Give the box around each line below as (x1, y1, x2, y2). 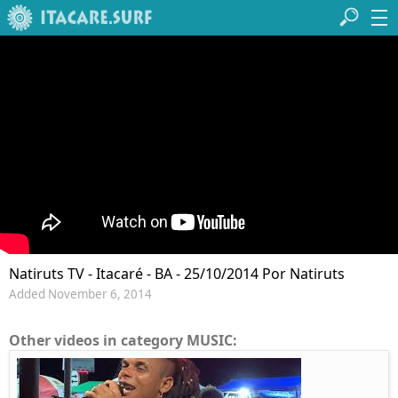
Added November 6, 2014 (9, 286, 152, 303)
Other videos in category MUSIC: (9, 330, 237, 351)
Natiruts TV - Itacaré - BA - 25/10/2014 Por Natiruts (9, 264, 345, 284)
